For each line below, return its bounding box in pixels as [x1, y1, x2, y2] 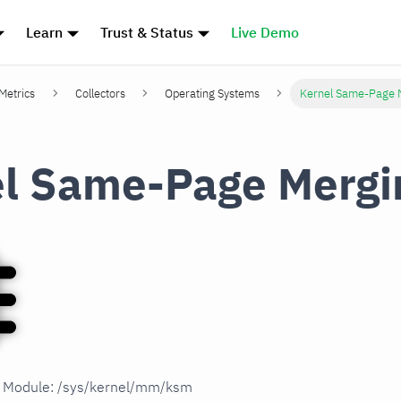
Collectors [74, 86, 125, 102]
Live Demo [230, 23, 299, 41]
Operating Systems [165, 86, 260, 102]
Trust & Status [100, 23, 194, 41]
